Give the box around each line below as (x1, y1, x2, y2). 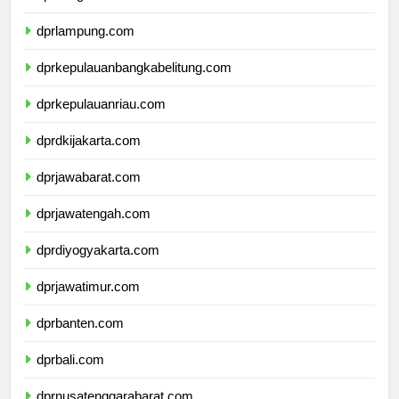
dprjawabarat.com (37, 185, 141, 201)
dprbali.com (37, 368, 104, 384)
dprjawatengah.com (37, 222, 151, 238)
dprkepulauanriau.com (37, 112, 166, 128)
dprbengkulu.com (37, 3, 137, 19)
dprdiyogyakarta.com (37, 258, 159, 274)
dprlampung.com (37, 39, 134, 55)
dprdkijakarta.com (37, 149, 141, 165)
